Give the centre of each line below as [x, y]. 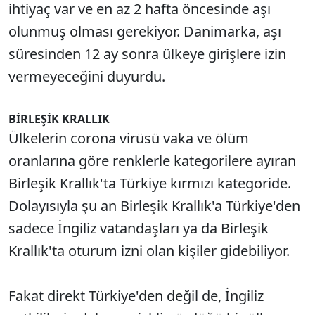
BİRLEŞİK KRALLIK [59, 118]
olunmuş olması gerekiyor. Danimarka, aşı [145, 31]
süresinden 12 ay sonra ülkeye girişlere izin [147, 53]
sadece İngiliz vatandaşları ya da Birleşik [139, 228]
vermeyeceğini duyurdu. [87, 76]
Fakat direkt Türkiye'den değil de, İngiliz [136, 295]
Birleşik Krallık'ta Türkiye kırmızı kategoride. [150, 183]
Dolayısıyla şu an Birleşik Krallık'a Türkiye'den [154, 205]
